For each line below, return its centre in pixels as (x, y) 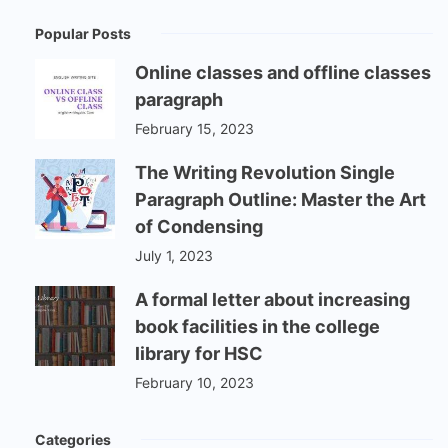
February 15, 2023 (194, 129)
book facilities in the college (257, 327)
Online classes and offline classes (283, 73)
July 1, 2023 (174, 256)
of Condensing (199, 227)
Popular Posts (83, 34)
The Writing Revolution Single (265, 173)
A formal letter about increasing (272, 300)
